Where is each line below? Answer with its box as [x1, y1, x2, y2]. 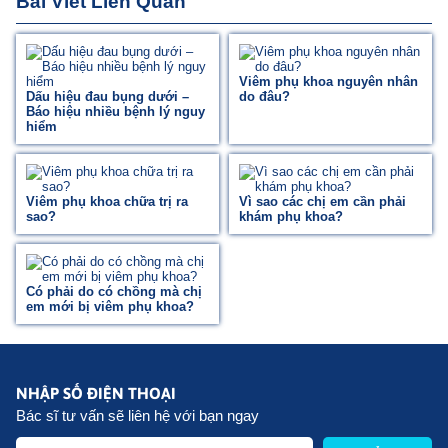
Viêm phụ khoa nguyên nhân [239, 74, 418, 90]
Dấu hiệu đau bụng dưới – [26, 89, 189, 105]
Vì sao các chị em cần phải [239, 194, 406, 210]
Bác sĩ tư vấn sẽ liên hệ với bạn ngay [16, 407, 259, 425]
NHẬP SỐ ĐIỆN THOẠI [16, 384, 176, 403]
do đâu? [239, 89, 290, 105]
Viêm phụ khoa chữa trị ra [26, 194, 188, 210]
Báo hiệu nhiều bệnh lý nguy [26, 104, 205, 120]
